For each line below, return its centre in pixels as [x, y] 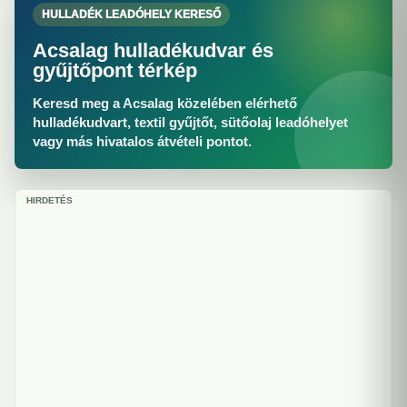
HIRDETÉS [50, 200]
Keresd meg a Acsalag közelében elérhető [165, 103]
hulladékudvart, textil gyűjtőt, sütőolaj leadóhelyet [190, 122]
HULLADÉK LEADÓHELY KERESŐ [131, 15]
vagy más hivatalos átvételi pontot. [142, 141]
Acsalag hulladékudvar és [153, 50]
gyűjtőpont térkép [115, 70]
